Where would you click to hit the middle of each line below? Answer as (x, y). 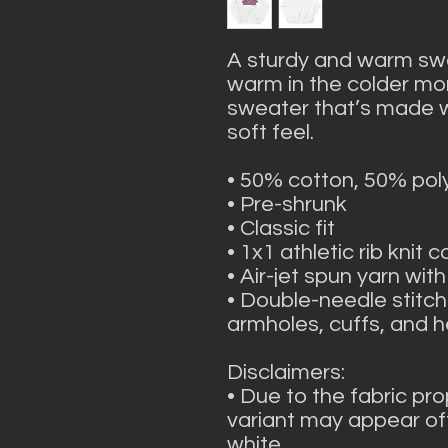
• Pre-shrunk (287, 204)
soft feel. (270, 132)
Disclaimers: (288, 372)
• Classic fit (281, 228)
